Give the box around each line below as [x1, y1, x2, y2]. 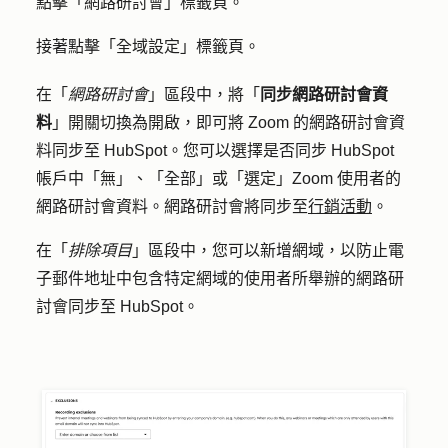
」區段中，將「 [148, 85, 260, 103]
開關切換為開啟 [68, 113, 180, 131]
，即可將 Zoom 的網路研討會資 [180, 113, 405, 131]
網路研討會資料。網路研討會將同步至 [36, 197, 308, 215]
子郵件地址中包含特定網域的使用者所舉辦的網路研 [36, 269, 404, 287]
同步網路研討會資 [260, 85, 388, 103]
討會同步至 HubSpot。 [36, 297, 199, 315]
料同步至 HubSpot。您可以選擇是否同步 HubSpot [36, 141, 394, 159]
